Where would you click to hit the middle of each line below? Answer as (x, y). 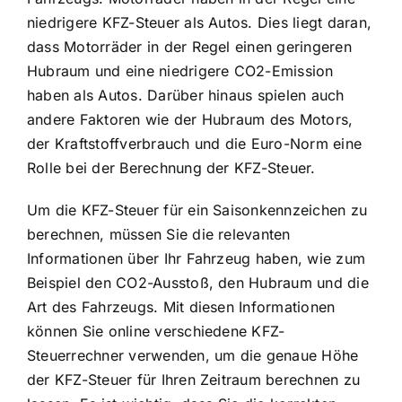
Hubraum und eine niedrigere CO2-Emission (180, 71)
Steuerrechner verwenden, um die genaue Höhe (193, 356)
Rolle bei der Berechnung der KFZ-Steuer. (171, 168)
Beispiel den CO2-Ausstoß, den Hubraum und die (198, 283)
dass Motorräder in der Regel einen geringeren (189, 47)
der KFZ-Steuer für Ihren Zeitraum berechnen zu (194, 380)
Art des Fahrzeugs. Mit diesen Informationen (181, 307)
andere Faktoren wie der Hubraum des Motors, (190, 120)
